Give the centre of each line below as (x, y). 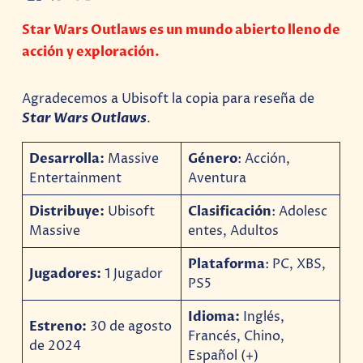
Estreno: (60, 326)
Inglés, (263, 316)
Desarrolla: (67, 158)
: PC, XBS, (296, 264)
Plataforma (227, 264)
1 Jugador (134, 273)
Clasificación (230, 211)
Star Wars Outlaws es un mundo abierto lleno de (181, 30)
